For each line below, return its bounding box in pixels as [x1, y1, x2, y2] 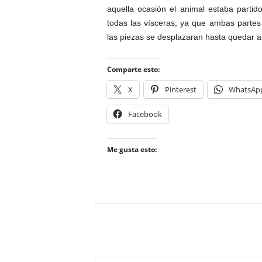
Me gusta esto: [106, 144, 157, 154]
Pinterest [164, 84, 196, 95]
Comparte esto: [106, 64, 160, 74]
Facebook [127, 109, 162, 119]
